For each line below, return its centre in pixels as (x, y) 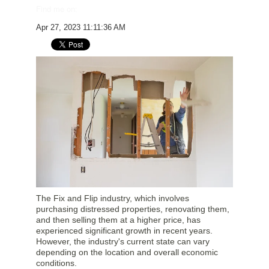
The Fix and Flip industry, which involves (113, 198)
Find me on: (57, 9)
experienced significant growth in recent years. (124, 231)
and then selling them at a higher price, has (118, 220)
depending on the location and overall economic (127, 252)
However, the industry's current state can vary (123, 242)
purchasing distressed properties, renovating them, (133, 209)
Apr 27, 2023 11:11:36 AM (81, 27)
